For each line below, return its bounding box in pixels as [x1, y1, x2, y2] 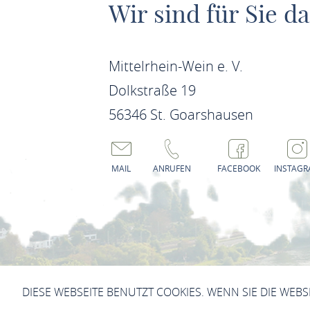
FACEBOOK [217, 163, 260, 174]
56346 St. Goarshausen [108, 105, 253, 124]
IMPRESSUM [42, 271, 117, 287]
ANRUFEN [152, 163, 191, 174]
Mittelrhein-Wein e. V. [108, 57, 243, 75]
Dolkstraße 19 [108, 81, 196, 100]
